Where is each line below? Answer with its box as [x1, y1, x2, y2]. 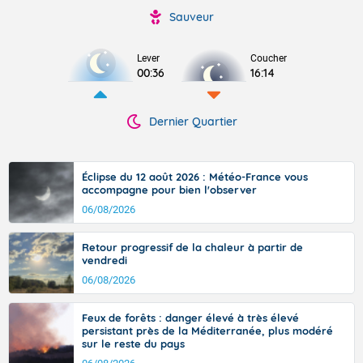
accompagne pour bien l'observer [82, 183, 257, 196]
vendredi [82, 254, 127, 267]
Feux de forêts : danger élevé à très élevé [82, 311, 299, 324]
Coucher [250, 53, 287, 64]
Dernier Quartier [148, 114, 237, 129]
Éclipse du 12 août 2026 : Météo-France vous [82, 170, 308, 183]
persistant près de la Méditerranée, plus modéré [82, 324, 333, 337]
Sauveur [169, 10, 214, 24]
